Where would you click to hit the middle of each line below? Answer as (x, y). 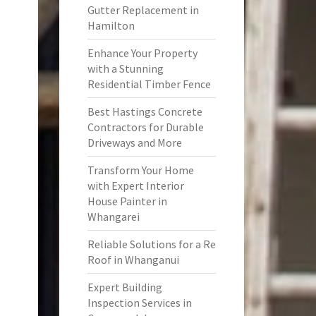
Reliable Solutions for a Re (151, 244)
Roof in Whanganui (133, 260)
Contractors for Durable (145, 127)
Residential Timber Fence (149, 84)
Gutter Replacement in (143, 10)
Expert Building (124, 287)
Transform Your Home (140, 170)
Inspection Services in (139, 303)
